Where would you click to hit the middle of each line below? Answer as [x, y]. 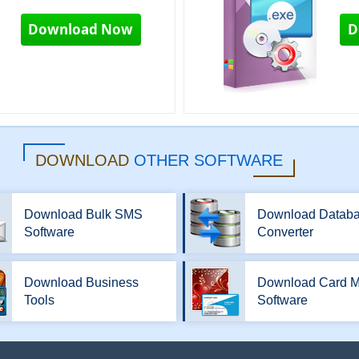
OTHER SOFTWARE [208, 160]
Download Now [81, 29]
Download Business [81, 282]
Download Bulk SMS [83, 214]
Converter [285, 232]
